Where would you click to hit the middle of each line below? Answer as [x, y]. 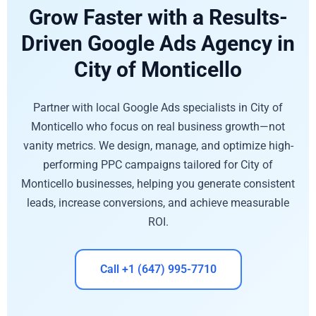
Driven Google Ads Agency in [158, 43]
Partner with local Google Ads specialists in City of [158, 107]
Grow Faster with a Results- [158, 17]
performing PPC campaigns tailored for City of [158, 164]
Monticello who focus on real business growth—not [158, 126]
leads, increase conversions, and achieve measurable [158, 202]
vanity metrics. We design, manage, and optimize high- [158, 145]
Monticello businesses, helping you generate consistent [158, 183]
